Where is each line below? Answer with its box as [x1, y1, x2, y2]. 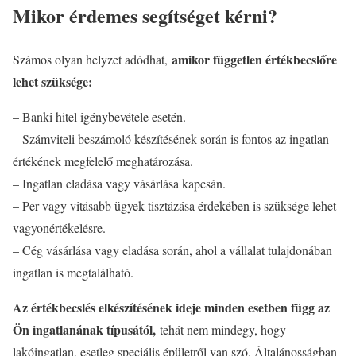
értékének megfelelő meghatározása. [13, 153, 193, 170]
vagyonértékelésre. [13, 219, 106, 237]
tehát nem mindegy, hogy [160, 321, 286, 339]
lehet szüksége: [13, 72, 92, 91]
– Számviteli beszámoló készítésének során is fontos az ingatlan [13, 130, 329, 148]
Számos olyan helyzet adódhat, [13, 51, 168, 68]
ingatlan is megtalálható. [13, 264, 133, 281]
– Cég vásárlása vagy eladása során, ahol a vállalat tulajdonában [13, 242, 332, 259]
